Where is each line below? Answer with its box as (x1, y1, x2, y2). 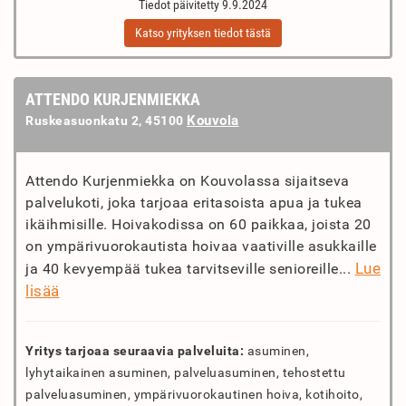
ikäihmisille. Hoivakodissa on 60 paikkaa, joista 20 (25, 216, 372, 233)
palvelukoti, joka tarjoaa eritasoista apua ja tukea (25, 194, 362, 211)
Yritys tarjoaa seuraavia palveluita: (25, 343, 244, 358)
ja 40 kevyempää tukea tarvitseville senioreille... (25, 260, 355, 277)
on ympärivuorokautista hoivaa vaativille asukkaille (25, 237, 377, 255)
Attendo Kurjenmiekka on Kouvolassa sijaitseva (25, 172, 350, 189)
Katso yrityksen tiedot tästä (135, 25, 271, 40)
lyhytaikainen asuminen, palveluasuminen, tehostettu (25, 365, 346, 380)
